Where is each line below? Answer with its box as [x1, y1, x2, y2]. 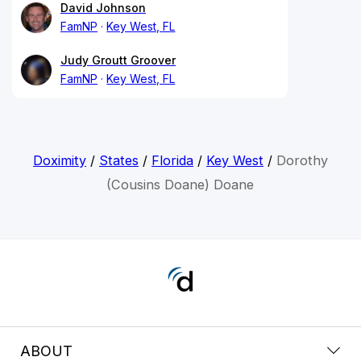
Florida [151, 151, 193, 168]
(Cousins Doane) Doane [106, 176, 255, 193]
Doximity [32, 151, 86, 168]
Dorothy [276, 151, 328, 168]
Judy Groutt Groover [60, 52, 176, 67]
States [98, 151, 139, 168]
